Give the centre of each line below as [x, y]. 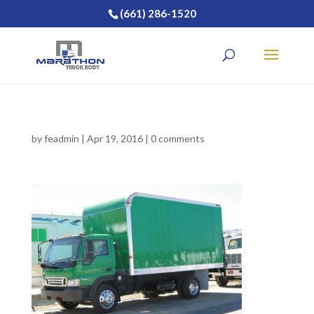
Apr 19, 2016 [115, 138]
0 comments [177, 138]
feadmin [61, 138]
